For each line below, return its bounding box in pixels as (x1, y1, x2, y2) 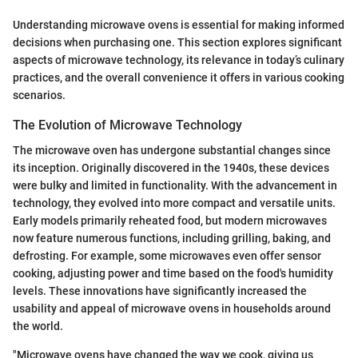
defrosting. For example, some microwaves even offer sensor (13, 249, 321, 263)
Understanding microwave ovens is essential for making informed (13, 18, 344, 32)
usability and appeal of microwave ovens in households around (13, 302, 331, 316)
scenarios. (13, 89, 66, 102)
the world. (13, 320, 63, 333)
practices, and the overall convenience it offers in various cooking (13, 71, 344, 85)
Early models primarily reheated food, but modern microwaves (13, 214, 327, 228)
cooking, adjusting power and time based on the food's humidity (13, 267, 333, 280)
